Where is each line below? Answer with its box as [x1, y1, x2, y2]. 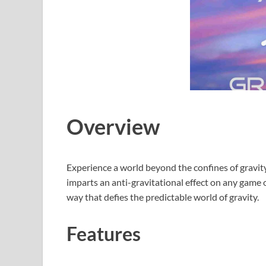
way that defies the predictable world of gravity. [66, 191, 259, 202]
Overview [66, 113, 160, 140]
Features [66, 221, 141, 245]
